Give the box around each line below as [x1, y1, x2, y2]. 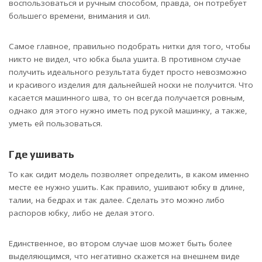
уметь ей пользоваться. [9, 118, 102, 129]
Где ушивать [9, 147, 74, 160]
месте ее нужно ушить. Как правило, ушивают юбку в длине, [9, 182, 245, 193]
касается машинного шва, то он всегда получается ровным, [9, 92, 245, 103]
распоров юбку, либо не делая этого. [9, 208, 154, 219]
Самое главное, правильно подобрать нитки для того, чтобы [9, 40, 250, 51]
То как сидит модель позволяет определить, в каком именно [9, 169, 249, 180]
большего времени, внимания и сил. [9, 10, 150, 21]
